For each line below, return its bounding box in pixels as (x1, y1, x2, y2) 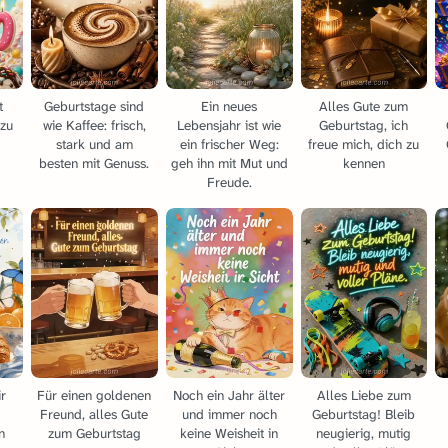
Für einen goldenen (37, 387, 152, 405)
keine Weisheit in (180, 425, 279, 443)
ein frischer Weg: (179, 135, 279, 153)
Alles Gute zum (319, 97, 409, 115)
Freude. (206, 173, 252, 191)
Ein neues (201, 97, 258, 115)
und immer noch (181, 406, 277, 424)
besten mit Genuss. (39, 154, 150, 172)
